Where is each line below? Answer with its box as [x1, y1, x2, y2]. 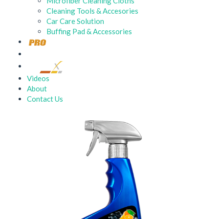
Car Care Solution [46, 17, 104, 25]
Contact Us [27, 94, 63, 103]
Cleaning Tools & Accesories [46, 6, 138, 15]
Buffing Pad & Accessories [46, 27, 132, 36]
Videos [27, 74, 49, 83]
